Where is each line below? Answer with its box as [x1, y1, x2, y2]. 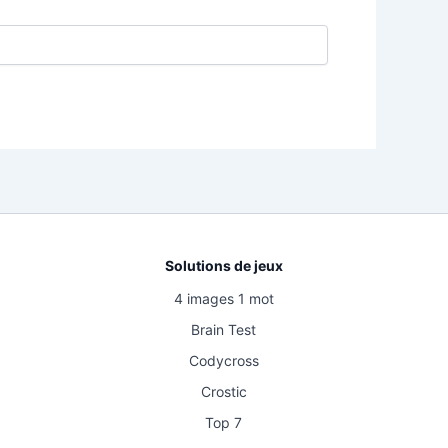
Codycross [188, 352, 259, 369]
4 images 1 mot [173, 290, 274, 307]
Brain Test [191, 321, 257, 338]
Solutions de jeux [164, 257, 283, 274]
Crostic [200, 383, 247, 400]
